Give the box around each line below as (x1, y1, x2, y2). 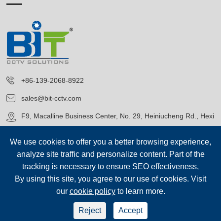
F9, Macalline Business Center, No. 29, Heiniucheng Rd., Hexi (21, 111, 215, 120)
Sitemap (73, 211, 99, 219)
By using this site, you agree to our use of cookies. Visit (15, 175, 206, 183)
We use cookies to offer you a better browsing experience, (10, 138, 211, 146)
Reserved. (94, 201, 127, 209)
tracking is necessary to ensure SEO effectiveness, (22, 162, 199, 171)
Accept (118, 206, 143, 215)
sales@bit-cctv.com (21, 94, 82, 102)
